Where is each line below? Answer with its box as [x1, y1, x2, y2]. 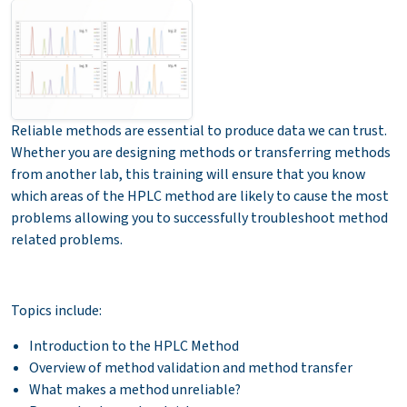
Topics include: [11, 300, 102, 321]
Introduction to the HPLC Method [29, 335, 239, 356]
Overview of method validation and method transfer [29, 357, 352, 378]
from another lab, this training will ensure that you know [11, 164, 365, 184]
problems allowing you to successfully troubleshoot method [11, 207, 388, 228]
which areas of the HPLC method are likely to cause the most [11, 185, 389, 206]
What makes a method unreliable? [29, 379, 241, 400]
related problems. [11, 229, 123, 250]
